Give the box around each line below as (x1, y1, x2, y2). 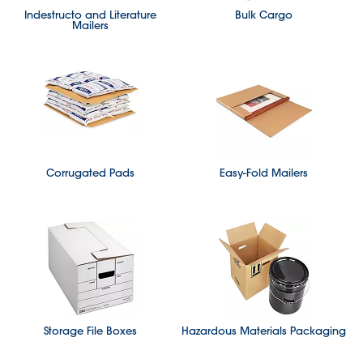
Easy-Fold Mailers (220, 165, 309, 179)
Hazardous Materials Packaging (181, 323, 347, 337)
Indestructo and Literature (24, 7, 157, 21)
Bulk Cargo (235, 7, 293, 21)
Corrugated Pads (46, 165, 135, 179)
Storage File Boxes (44, 323, 138, 337)
